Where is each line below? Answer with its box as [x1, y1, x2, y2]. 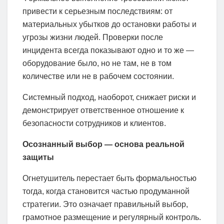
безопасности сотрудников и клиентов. [22, 119, 166, 128]
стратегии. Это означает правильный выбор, [22, 200, 188, 209]
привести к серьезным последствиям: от [22, 7, 172, 16]
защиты [22, 153, 54, 162]
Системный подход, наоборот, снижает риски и [22, 93, 196, 102]
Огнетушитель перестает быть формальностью [22, 174, 196, 183]
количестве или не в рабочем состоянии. [22, 72, 174, 81]
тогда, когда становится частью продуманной [22, 187, 189, 196]
